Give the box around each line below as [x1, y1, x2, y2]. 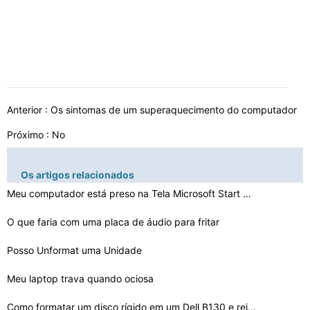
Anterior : [7, 104, 51, 116]
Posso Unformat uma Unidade [7, 244, 145, 256]
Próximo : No [7, 129, 65, 140]
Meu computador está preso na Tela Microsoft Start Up [243, 188, 251, 199]
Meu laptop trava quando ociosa [7, 273, 156, 284]
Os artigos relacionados [21, 169, 134, 181]
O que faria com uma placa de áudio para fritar [7, 216, 222, 228]
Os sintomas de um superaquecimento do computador [51, 104, 300, 116]
